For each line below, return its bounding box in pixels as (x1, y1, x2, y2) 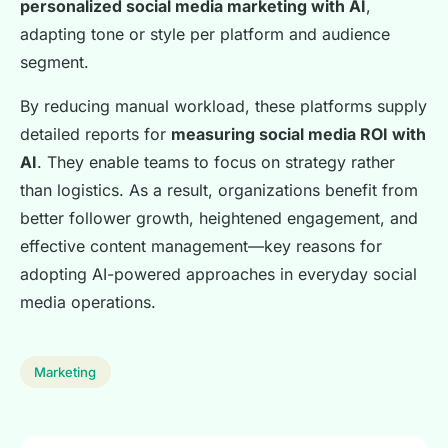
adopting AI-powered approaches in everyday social (20, 264, 417, 285)
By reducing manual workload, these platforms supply (20, 96, 427, 117)
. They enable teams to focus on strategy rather (37, 152, 395, 173)
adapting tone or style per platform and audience (20, 24, 390, 45)
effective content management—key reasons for (20, 236, 382, 257)
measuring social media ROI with (171, 124, 426, 145)
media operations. (20, 292, 156, 313)
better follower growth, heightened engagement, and (20, 208, 418, 229)
